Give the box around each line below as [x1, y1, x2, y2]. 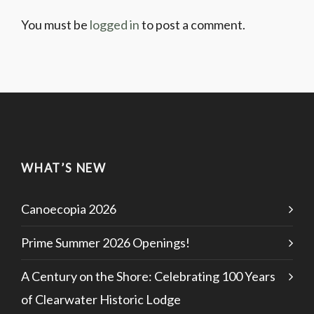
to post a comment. [139, 16, 245, 32]
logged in [90, 16, 139, 32]
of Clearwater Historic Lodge [21, 292, 181, 307]
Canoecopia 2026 [21, 201, 116, 217]
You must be [21, 16, 90, 32]
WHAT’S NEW [21, 161, 107, 175]
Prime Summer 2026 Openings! [21, 235, 190, 250]
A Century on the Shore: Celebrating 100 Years [21, 268, 275, 284]
